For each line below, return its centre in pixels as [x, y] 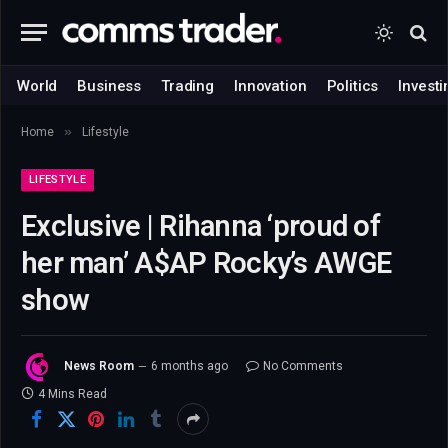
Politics [352, 85]
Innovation [270, 85]
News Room [99, 366]
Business [109, 85]
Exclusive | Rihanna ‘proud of [200, 226]
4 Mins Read [72, 394]
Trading [188, 85]
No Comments [303, 366]
